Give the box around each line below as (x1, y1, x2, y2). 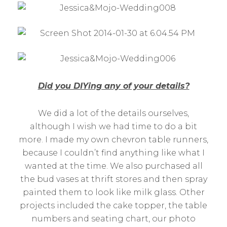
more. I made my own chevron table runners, (19, 135, 208, 144)
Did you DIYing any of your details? (37, 81, 190, 91)
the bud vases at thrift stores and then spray (20, 174, 207, 184)
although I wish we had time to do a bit (30, 122, 197, 131)
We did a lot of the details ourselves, (38, 108, 189, 118)
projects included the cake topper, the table (20, 201, 207, 210)
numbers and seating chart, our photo (31, 214, 196, 223)
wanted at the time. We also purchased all (24, 161, 203, 171)
